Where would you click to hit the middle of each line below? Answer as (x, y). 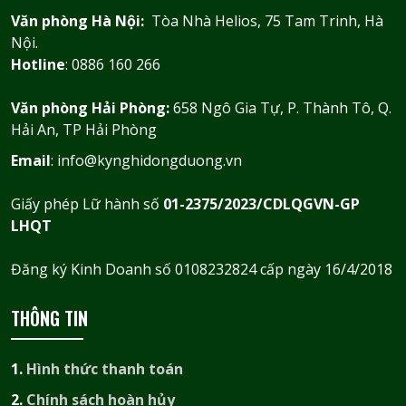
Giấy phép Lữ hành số (87, 204)
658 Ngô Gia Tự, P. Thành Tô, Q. (282, 108)
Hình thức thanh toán (105, 369)
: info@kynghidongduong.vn (146, 161)
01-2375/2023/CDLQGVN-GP (261, 204)
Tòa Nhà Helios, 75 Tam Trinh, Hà (264, 21)
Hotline (38, 65)
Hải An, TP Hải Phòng (84, 130)
